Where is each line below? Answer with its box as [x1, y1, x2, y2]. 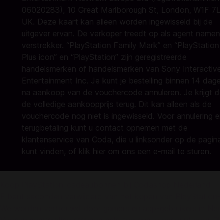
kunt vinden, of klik [22, 146, 93, 156]
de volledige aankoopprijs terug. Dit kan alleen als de [22, 99, 212, 109]
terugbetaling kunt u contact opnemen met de [22, 123, 188, 133]
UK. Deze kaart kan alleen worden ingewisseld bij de [22, 17, 213, 27]
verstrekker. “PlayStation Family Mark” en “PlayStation [22, 40, 219, 50]
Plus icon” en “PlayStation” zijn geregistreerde [22, 52, 187, 62]
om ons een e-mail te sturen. [106, 146, 211, 156]
